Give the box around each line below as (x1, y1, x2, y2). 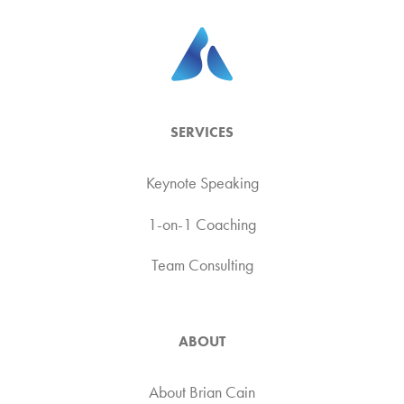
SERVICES (170, 122, 234, 142)
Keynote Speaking (145, 172, 259, 193)
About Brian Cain (149, 381, 255, 402)
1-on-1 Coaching (148, 214, 256, 234)
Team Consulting (151, 255, 253, 276)
